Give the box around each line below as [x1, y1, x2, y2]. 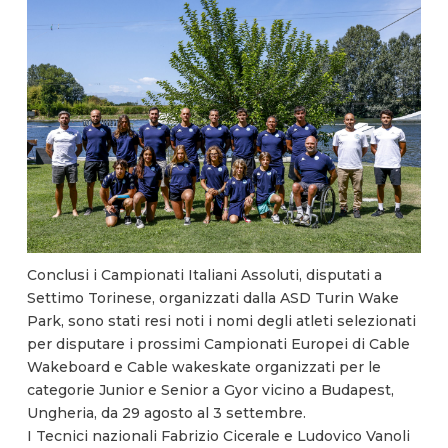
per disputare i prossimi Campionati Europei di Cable [26, 335, 410, 354]
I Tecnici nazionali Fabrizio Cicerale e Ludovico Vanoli [26, 427, 410, 446]
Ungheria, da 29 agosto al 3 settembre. [26, 404, 306, 423]
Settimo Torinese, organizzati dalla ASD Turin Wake [26, 289, 399, 308]
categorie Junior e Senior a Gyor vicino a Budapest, [26, 381, 394, 400]
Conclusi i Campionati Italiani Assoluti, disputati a [26, 266, 382, 285]
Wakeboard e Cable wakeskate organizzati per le [26, 358, 381, 377]
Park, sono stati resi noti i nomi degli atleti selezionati [26, 312, 416, 331]
